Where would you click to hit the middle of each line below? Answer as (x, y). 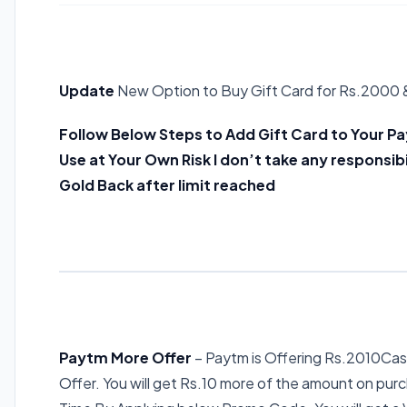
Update (87, 90)
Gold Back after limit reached (167, 184)
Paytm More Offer (127, 357)
